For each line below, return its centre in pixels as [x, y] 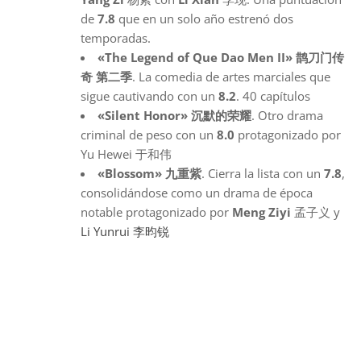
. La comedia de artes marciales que [231, 76]
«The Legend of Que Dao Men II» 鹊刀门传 [221, 57]
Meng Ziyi [261, 212]
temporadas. [116, 37]
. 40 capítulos [273, 95]
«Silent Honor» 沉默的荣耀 [174, 115]
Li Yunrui [105, 231]
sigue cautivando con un [149, 95]
